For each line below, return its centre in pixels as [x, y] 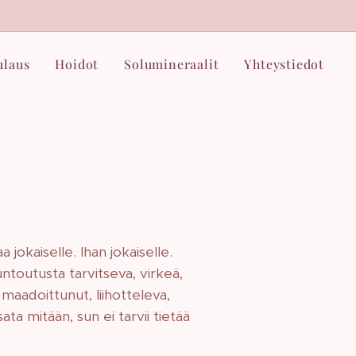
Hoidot [77, 64]
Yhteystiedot [284, 64]
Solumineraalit [172, 64]
